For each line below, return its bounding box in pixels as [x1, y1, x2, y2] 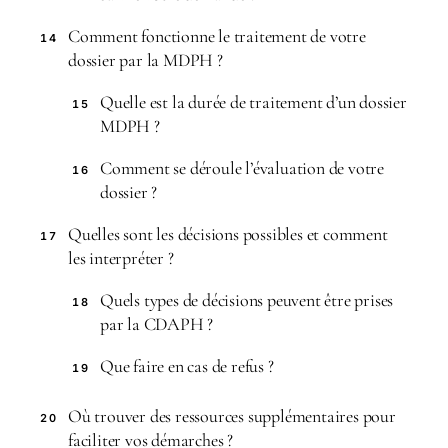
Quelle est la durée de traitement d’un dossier [100, 91, 407, 113]
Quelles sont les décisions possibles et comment [68, 223, 388, 245]
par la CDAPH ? [100, 313, 214, 335]
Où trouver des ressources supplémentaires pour [68, 405, 396, 427]
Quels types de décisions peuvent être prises [100, 289, 394, 311]
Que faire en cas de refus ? [100, 355, 274, 377]
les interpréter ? [68, 247, 174, 269]
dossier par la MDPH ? [68, 49, 223, 71]
